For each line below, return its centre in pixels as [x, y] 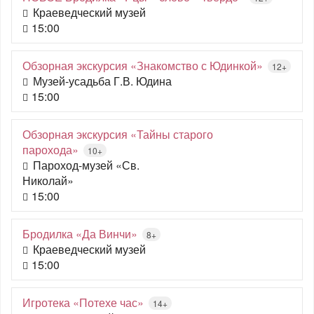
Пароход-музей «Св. [86, 165]
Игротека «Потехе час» [83, 302]
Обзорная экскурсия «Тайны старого [118, 134]
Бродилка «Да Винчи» [80, 234]
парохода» [50, 150]
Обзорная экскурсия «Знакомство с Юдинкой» [143, 66]
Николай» [48, 180]
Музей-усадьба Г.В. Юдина [102, 81]
